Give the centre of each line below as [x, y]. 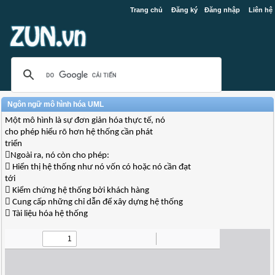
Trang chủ [146, 10]
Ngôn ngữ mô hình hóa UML [56, 104]
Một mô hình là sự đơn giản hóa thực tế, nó [85, 121]
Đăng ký [184, 10]
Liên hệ [260, 10]
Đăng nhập [222, 10]
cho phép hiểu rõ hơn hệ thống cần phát [79, 132]
